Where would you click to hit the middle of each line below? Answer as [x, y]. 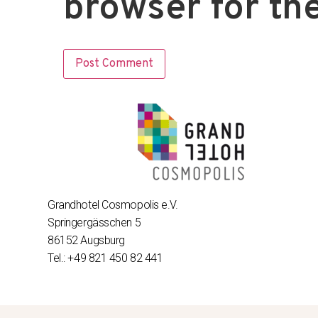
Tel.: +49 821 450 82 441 [105, 258]
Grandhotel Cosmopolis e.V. [113, 204]
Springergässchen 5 [94, 222]
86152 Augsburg [86, 240]
